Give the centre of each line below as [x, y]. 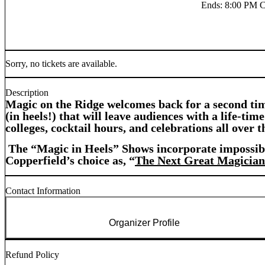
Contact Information [43, 191]
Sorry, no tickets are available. [61, 63]
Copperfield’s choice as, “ [70, 161]
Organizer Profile [144, 223]
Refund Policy [32, 255]
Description [27, 93]
